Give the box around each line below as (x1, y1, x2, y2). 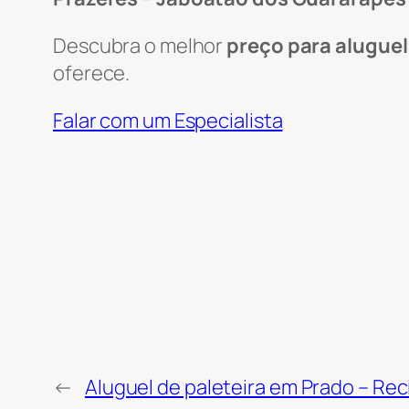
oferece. (53, 58, 131, 87)
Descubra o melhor (53, 31, 227, 59)
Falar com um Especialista (53, 106, 283, 134)
